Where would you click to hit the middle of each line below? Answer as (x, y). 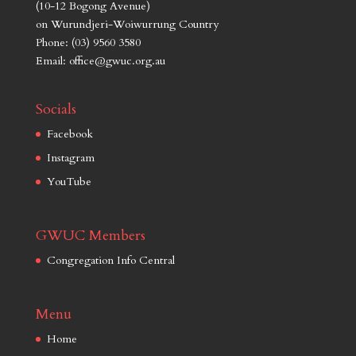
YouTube (69, 181)
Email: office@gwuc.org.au (100, 60)
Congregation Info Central (110, 260)
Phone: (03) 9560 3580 (88, 42)
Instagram (70, 157)
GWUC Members (90, 235)
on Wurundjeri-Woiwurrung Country (127, 24)
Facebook (70, 133)
